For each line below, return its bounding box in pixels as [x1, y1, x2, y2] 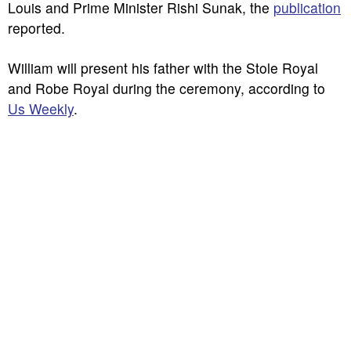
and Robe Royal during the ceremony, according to [8, 78, 325, 98]
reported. [8, 18, 65, 38]
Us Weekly [8, 99, 74, 118]
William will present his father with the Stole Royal [8, 58, 318, 78]
